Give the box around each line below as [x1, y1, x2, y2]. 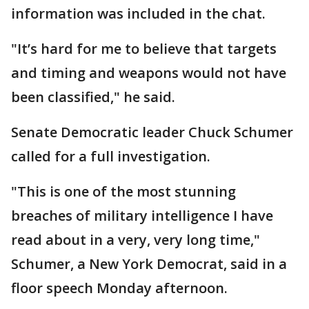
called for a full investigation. [11, 147, 210, 166]
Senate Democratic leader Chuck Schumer [11, 123, 293, 141]
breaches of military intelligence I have [11, 206, 273, 225]
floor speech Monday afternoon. [11, 279, 228, 297]
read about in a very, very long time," [11, 230, 260, 249]
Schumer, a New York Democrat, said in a [11, 255, 287, 273]
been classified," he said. [11, 88, 175, 106]
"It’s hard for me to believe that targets [11, 39, 277, 58]
